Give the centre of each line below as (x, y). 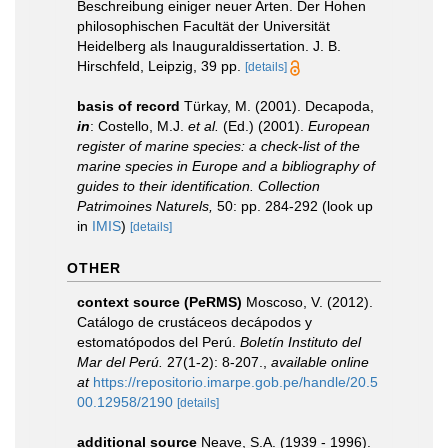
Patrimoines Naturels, (145, 205)
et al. (203, 125)
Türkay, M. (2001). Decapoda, (279, 105)
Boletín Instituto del (300, 341)
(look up (345, 205)
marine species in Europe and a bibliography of (226, 165)
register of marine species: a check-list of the (218, 145)
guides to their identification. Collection (198, 185)
